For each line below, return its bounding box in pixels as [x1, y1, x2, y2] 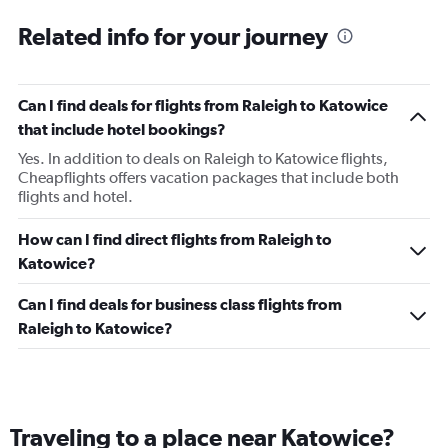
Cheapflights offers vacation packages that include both [18, 168, 399, 188]
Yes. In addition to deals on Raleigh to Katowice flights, [18, 149, 388, 169]
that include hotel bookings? [18, 120, 226, 139]
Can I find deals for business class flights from [18, 295, 342, 314]
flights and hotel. [18, 187, 133, 207]
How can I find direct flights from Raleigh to [18, 230, 332, 249]
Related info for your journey [18, 22, 328, 51]
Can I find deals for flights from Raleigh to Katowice [18, 96, 388, 115]
